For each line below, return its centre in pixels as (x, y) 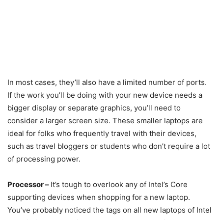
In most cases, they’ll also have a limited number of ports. (107, 82)
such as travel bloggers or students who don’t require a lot (109, 146)
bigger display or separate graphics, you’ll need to (94, 108)
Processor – (29, 185)
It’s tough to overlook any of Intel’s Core (119, 185)
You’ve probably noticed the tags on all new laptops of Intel (110, 210)
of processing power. (44, 159)
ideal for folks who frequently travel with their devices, (102, 134)
